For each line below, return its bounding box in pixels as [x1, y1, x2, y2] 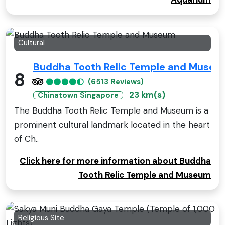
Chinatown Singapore [38, 90, 119, 100]
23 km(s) [129, 89, 165, 100]
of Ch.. [14, 133, 39, 144]
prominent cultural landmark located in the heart [14, 119, 210, 130]
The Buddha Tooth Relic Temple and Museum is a [14, 104, 208, 116]
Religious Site [18, 212, 64, 223]
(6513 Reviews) [88, 76, 144, 87]
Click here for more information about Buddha [20, 155, 211, 166]
